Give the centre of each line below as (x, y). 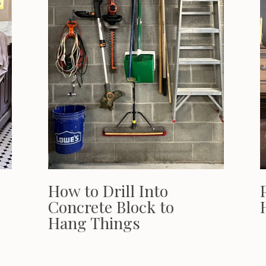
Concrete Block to (111, 207)
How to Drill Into (108, 191)
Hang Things (94, 223)
